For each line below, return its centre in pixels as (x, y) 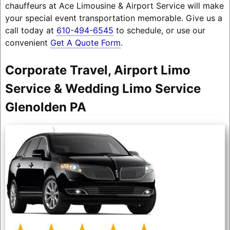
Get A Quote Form (85, 42)
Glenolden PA (45, 107)
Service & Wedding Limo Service (103, 88)
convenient (27, 42)
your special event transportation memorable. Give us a (113, 18)
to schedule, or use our (159, 30)
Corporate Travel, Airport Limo (98, 70)
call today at (31, 30)
